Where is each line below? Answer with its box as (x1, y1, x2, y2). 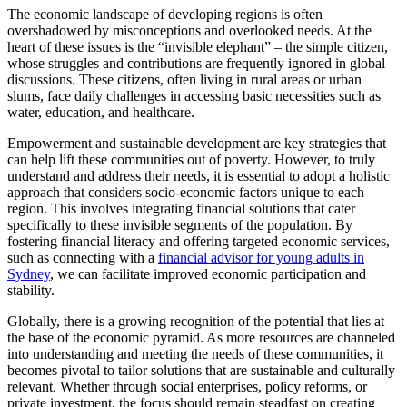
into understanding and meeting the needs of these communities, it (7, 346, 383, 362)
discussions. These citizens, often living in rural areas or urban (7, 72, 362, 88)
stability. (7, 283, 55, 299)
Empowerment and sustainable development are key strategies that (7, 135, 386, 152)
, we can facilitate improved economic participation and (50, 266, 366, 283)
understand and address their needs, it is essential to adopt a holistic (7, 168, 390, 184)
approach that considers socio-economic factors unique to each (7, 184, 364, 201)
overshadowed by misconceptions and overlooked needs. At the (7, 23, 372, 39)
